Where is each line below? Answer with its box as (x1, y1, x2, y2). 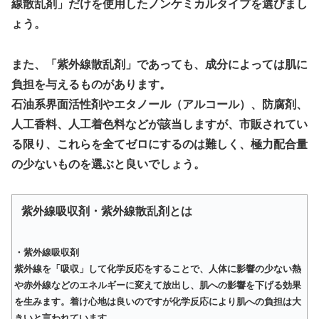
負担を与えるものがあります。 (11, 78, 171, 90)
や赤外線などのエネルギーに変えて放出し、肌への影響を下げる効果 (14, 279, 301, 291)
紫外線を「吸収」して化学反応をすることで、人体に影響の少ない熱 (14, 263, 301, 274)
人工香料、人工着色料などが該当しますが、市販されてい (11, 117, 308, 130)
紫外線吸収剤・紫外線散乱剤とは (21, 205, 192, 218)
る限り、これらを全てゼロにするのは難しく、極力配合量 (11, 137, 308, 150)
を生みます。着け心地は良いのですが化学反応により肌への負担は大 (14, 296, 301, 307)
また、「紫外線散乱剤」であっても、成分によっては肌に (11, 58, 308, 70)
